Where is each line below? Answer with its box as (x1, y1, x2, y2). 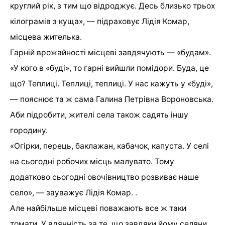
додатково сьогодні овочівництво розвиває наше (10, 172, 199, 182)
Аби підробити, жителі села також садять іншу (10, 109, 188, 120)
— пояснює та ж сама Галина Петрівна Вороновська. (10, 94, 213, 104)
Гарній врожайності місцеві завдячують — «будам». (10, 47, 211, 57)
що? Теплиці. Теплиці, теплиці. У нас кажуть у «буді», (10, 78, 213, 88)
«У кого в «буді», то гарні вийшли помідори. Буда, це (10, 63, 209, 73)
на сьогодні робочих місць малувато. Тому (10, 156, 174, 166)
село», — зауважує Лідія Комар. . (10, 187, 137, 197)
